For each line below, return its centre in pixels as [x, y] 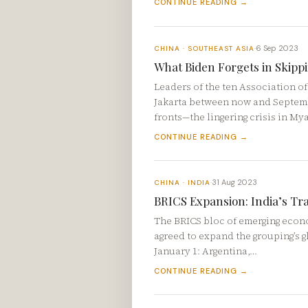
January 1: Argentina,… [206, 251]
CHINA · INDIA [182, 182]
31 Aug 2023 [234, 183]
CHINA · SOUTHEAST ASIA [204, 48]
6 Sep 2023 [277, 48]
